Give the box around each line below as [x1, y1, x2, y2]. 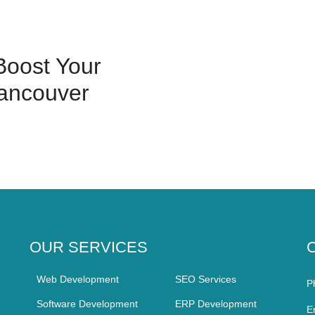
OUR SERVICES [29, 238, 148, 257]
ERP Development [174, 298, 257, 310]
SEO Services [174, 274, 236, 285]
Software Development [36, 298, 138, 310]
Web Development [36, 274, 119, 285]
